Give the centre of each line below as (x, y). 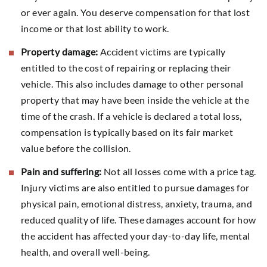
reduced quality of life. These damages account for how (139, 219)
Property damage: (60, 51)
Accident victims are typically (162, 51)
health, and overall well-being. (86, 252)
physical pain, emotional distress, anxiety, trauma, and (136, 203)
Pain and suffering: (61, 171)
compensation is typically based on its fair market (127, 132)
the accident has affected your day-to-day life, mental (136, 235)
